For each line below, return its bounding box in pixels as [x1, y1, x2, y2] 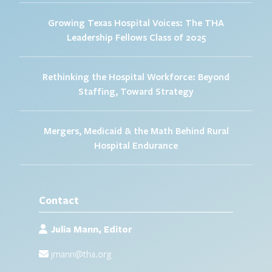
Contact [39, 192, 79, 207]
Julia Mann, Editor [47, 222, 132, 236]
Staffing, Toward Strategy [78, 84, 194, 97]
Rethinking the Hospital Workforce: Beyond [42, 70, 229, 83]
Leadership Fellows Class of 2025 [66, 30, 206, 43]
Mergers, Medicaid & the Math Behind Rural [43, 124, 229, 137]
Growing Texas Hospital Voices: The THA [48, 16, 224, 29]
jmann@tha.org [51, 247, 111, 260]
